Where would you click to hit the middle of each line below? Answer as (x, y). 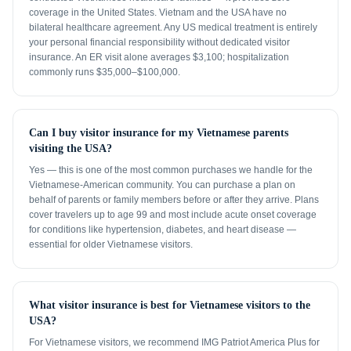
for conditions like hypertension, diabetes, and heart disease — (163, 230)
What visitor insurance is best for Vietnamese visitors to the (170, 305)
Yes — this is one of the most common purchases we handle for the (171, 170)
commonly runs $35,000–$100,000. (105, 72)
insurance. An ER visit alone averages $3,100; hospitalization (159, 57)
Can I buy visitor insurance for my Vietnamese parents (159, 133)
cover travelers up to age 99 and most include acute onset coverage (173, 215)
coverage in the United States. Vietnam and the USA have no (158, 13)
